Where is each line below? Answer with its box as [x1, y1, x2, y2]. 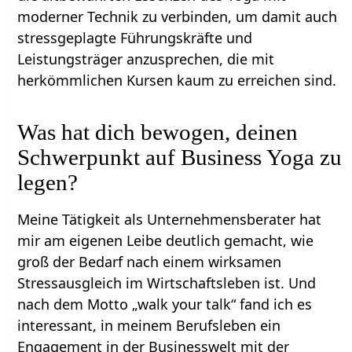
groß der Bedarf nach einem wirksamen [17, 251, 282, 271]
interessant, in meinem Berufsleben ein [17, 315, 281, 335]
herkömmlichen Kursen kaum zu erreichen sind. [17, 70, 337, 90]
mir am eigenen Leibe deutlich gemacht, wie [17, 230, 314, 250]
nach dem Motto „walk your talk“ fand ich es [17, 294, 313, 313]
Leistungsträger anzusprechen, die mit [17, 49, 275, 68]
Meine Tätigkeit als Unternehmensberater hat [17, 209, 322, 229]
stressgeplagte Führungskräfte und [17, 27, 253, 47]
